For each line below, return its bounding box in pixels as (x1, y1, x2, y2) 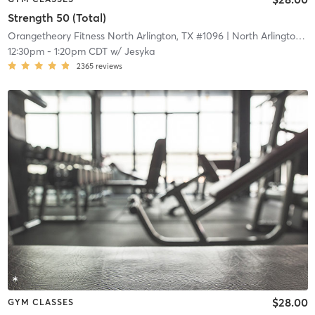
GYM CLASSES (7, 296, 74, 307)
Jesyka (124, 44, 155, 58)
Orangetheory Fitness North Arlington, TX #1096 (7, 29, 224, 42)
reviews (95, 60, 122, 71)
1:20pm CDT (53, 44, 108, 58)
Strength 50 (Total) (7, 10, 106, 25)
